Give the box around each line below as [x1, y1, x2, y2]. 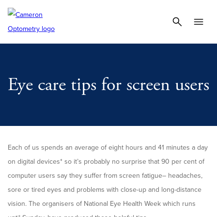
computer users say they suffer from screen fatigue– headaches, [8, 170, 202, 180]
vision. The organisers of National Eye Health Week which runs [8, 199, 196, 208]
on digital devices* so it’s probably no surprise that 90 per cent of [8, 156, 204, 166]
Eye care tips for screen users [8, 73, 209, 96]
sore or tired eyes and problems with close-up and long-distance [8, 185, 201, 194]
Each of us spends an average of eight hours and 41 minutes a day [8, 142, 208, 152]
